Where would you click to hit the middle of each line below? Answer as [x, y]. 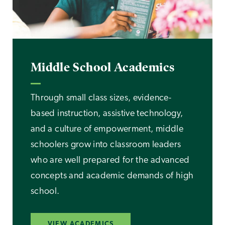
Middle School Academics [103, 68]
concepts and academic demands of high [112, 176]
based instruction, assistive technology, [107, 114]
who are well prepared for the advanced [110, 160]
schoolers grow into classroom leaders [106, 145]
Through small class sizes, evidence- [101, 98]
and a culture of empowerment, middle [107, 129]
